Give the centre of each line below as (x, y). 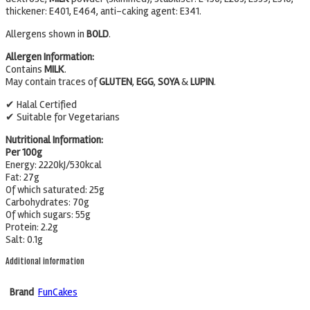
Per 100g (24, 153)
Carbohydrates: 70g (47, 202)
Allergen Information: (50, 57)
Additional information (45, 262)
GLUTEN (116, 82)
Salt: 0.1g (24, 240)
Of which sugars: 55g (48, 215)
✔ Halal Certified (41, 105)
